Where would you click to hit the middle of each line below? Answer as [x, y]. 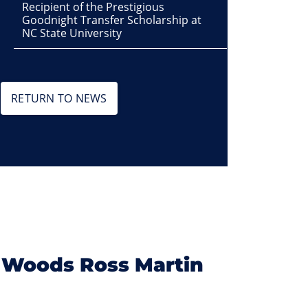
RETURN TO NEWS [59, 98]
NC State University [72, 33]
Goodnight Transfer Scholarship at [112, 20]
